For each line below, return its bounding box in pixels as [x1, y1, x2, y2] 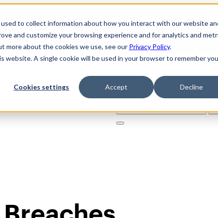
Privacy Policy [129, 42, 170, 51]
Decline [180, 83, 203, 91]
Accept [105, 83, 127, 91]
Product [154, 86, 181, 95]
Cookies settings [14, 83, 69, 91]
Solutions [116, 86, 149, 95]
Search [116, 103, 142, 112]
